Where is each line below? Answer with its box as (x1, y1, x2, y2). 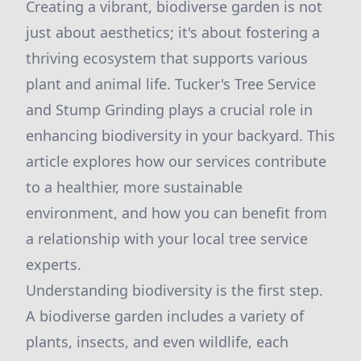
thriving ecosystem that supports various (26, 48, 308, 68)
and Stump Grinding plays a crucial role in (26, 100, 313, 119)
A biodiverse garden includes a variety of (26, 306, 304, 326)
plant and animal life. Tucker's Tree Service (26, 74, 316, 93)
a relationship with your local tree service (26, 229, 308, 248)
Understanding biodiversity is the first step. (26, 280, 323, 300)
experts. (26, 255, 81, 274)
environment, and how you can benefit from (26, 203, 327, 222)
